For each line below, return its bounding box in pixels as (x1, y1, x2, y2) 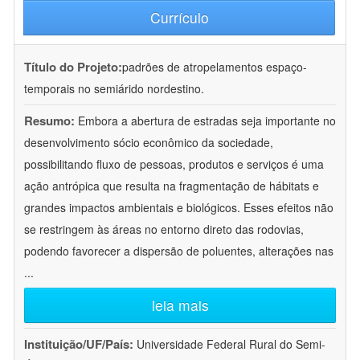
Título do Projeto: (24, 58, 122, 76)
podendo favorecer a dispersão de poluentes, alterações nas (24, 243, 333, 260)
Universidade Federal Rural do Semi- (137, 336, 325, 353)
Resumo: (24, 112, 75, 130)
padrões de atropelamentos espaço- (122, 59, 307, 76)
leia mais (151, 295, 209, 316)
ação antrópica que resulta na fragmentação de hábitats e (24, 178, 319, 194)
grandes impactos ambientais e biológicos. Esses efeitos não (24, 199, 333, 216)
